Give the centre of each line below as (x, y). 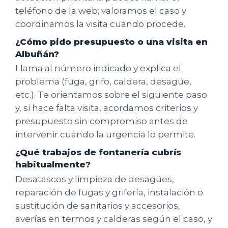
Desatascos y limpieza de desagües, (95, 179)
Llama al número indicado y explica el (98, 68)
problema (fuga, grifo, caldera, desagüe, (103, 82)
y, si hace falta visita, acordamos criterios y (107, 108)
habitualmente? (53, 165)
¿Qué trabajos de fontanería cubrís (98, 152)
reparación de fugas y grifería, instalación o (109, 192)
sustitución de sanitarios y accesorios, (98, 205)
